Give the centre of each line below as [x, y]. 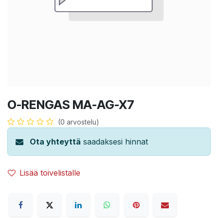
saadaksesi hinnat [114, 141]
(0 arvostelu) [79, 122]
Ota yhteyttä [55, 141]
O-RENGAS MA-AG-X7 [71, 104]
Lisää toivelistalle [50, 173]
